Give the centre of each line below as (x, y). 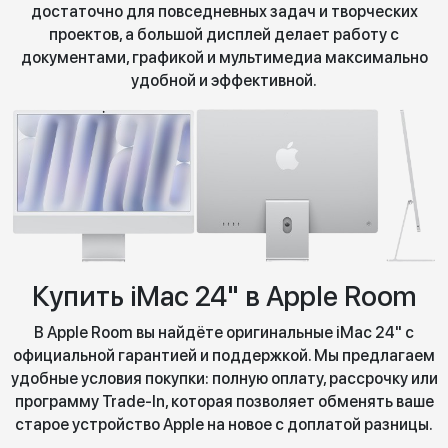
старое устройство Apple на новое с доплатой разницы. (224, 425)
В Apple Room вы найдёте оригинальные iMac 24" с (224, 333)
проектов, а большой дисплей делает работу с (224, 34)
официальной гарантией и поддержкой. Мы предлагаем (224, 356)
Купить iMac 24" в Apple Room (224, 296)
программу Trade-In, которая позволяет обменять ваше (224, 402)
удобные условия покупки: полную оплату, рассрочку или (224, 379)
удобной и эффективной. (224, 80)
